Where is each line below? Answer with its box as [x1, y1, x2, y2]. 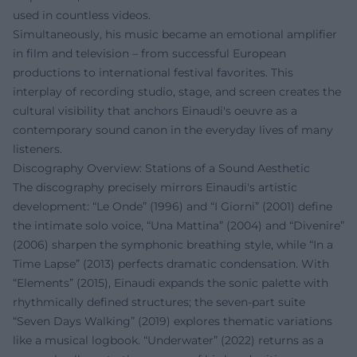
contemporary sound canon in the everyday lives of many [13, 122, 333, 137]
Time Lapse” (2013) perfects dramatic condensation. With [13, 256, 329, 271]
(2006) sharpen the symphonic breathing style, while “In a [13, 237, 333, 252]
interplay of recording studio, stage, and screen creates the [13, 84, 341, 99]
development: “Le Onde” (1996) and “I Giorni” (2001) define [13, 198, 332, 214]
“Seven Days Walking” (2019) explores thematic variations [13, 313, 332, 328]
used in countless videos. [13, 7, 151, 22]
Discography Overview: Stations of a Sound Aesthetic [13, 160, 310, 175]
